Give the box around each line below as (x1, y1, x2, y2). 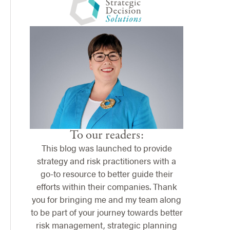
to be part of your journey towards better (30, 206, 183, 219)
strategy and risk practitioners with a (37, 155, 177, 167)
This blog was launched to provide (41, 142, 172, 155)
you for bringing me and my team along (32, 193, 182, 206)
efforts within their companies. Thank (36, 180, 177, 193)
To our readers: (69, 126, 144, 145)
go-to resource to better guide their (40, 167, 173, 180)
